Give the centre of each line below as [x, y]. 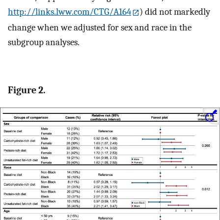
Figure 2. [27, 90]
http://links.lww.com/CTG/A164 [69, 12]
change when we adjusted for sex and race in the [100, 27]
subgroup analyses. [44, 42]
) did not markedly [175, 12]
